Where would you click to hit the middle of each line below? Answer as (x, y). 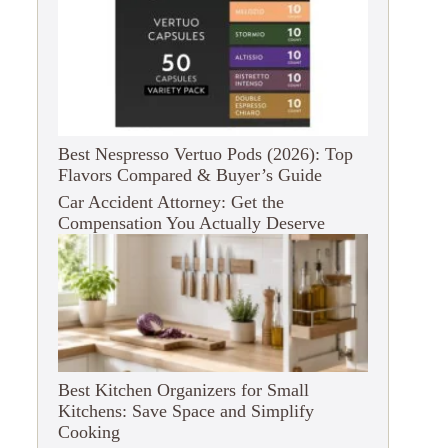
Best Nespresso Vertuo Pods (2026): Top (205, 153)
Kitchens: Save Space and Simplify (186, 410)
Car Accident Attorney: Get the (171, 201)
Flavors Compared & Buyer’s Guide (190, 174)
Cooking (89, 431)
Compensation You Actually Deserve (191, 222)
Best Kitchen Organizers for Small (183, 389)
